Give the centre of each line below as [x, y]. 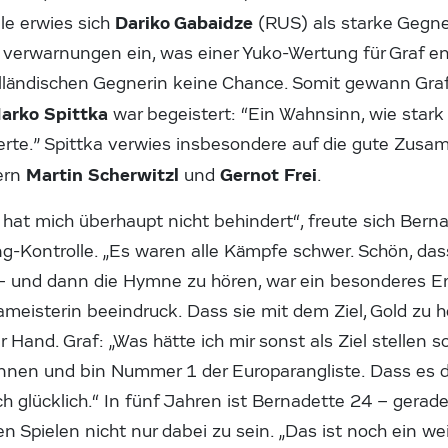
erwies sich [68, 23]
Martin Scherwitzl [105, 174]
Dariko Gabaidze [184, 22]
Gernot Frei [269, 174]
